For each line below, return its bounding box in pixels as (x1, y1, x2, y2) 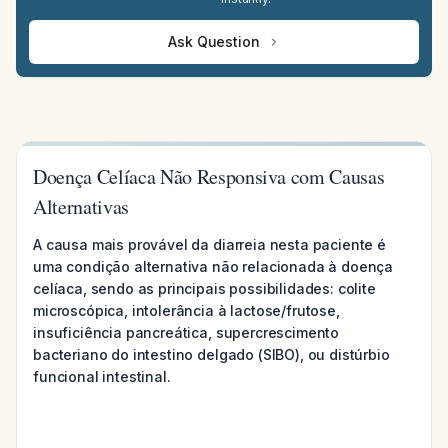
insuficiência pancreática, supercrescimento (33, 324, 340, 341)
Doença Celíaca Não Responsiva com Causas (33, 163, 385, 190)
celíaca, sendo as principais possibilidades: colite (33, 280, 376, 297)
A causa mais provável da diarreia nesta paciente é (33, 236, 386, 253)
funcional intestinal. (33, 368, 171, 385)
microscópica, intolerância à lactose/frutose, (33, 302, 340, 319)
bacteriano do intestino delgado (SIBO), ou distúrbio (33, 346, 390, 363)
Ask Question (168, 33, 260, 50)
